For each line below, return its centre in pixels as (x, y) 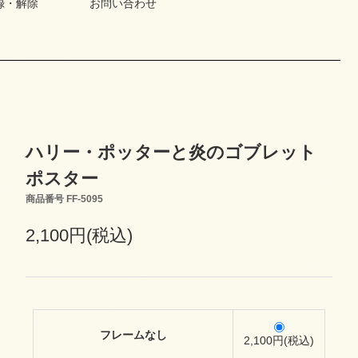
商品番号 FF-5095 (64, 199)
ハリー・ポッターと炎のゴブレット (171, 152)
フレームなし (133, 335)
